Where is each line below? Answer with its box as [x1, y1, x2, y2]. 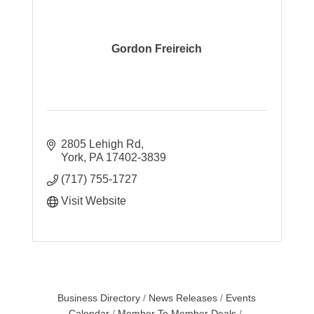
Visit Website [61, 195, 127, 207]
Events [226, 293, 257, 303]
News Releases [149, 293, 218, 303]
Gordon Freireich [111, 42, 203, 55]
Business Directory [57, 293, 141, 303]
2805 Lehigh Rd [61, 138, 142, 150]
